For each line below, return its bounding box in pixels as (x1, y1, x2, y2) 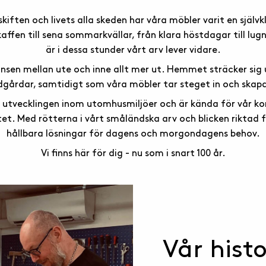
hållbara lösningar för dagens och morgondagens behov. (6, 129, 260, 138)
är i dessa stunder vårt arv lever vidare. (45, 46, 221, 55)
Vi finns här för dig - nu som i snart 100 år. (40, 149, 226, 158)
